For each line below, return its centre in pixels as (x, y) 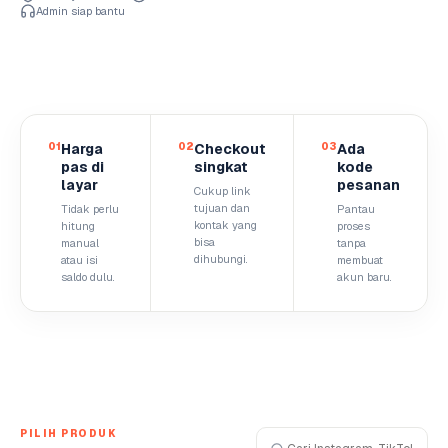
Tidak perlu (90, 209)
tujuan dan (222, 208)
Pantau (356, 209)
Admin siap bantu (80, 11)
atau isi (79, 260)
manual (80, 243)
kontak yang (225, 225)
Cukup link (222, 191)
